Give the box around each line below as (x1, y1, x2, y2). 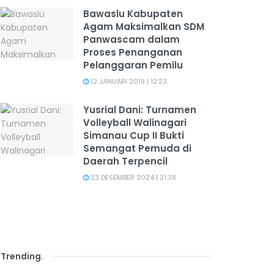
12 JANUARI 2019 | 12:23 (89, 76, 167, 86)
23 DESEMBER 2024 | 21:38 (89, 172, 176, 182)
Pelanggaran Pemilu (83, 59, 183, 72)
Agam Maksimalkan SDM (83, 20, 204, 33)
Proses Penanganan (83, 46, 182, 59)
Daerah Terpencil (83, 155, 168, 168)
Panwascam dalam (83, 33, 180, 46)
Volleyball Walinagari (83, 116, 187, 129)
